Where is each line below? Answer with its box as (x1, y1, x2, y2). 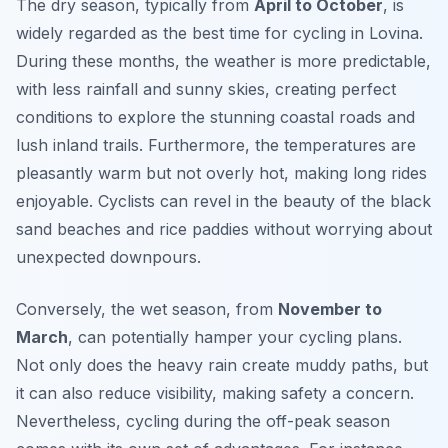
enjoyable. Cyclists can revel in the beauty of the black (16, 191, 431, 212)
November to (278, 299, 382, 320)
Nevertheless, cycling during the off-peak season (16, 411, 390, 432)
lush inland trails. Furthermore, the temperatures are (16, 135, 416, 156)
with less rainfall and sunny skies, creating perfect (16, 79, 396, 100)
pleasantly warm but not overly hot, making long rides (16, 163, 427, 184)
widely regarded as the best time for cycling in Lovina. (16, 23, 423, 44)
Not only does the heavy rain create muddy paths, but (16, 355, 428, 376)
